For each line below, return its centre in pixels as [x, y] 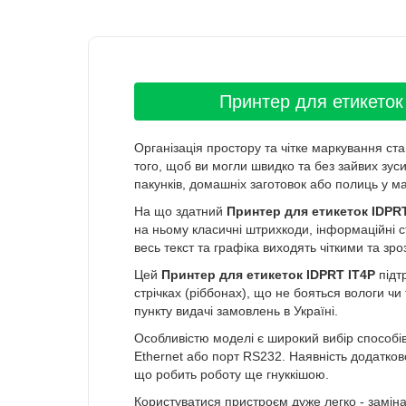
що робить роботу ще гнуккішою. [232, 375]
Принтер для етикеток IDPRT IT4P [268, 275]
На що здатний [180, 212]
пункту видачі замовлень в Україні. [236, 311]
